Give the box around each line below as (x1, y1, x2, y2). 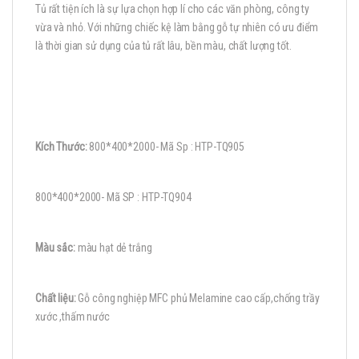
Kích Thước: (35, 139, 87, 153)
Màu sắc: (35, 240, 75, 254)
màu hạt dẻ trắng (75, 240, 152, 254)
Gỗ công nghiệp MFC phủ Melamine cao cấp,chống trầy (75, 291, 320, 305)
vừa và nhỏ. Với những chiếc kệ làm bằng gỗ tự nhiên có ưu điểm (35, 21, 319, 34)
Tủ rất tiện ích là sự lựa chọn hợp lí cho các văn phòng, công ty (35, 2, 310, 15)
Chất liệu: (35, 291, 76, 305)
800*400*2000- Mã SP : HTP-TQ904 (35, 190, 192, 204)
